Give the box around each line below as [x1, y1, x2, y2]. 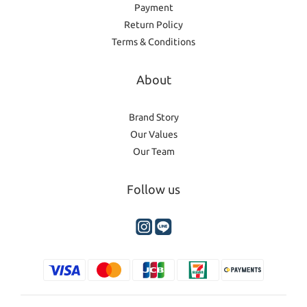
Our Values [130, 128, 177, 140]
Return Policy [124, 19, 183, 30]
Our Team [132, 145, 175, 157]
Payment [134, 1, 173, 13]
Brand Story [128, 111, 179, 123]
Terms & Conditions [112, 36, 195, 47]
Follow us [127, 182, 180, 196]
